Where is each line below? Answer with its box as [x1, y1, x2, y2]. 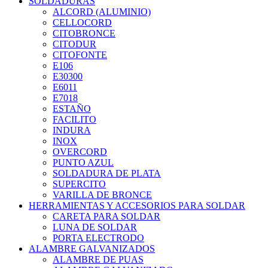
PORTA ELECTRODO [53, 233, 144, 243]
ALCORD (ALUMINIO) [53, 7, 151, 17]
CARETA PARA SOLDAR [53, 211, 160, 222]
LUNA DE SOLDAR [53, 222, 137, 233]
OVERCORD [53, 147, 107, 157]
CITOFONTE [53, 50, 107, 60]
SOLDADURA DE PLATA [53, 168, 161, 179]
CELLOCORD [53, 17, 112, 28]
